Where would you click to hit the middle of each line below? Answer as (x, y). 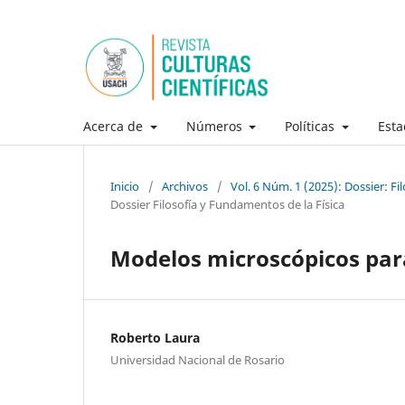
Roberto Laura (155, 337)
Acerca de (115, 126)
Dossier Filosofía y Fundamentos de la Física (227, 204)
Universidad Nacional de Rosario (198, 359)
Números (216, 126)
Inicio (125, 186)
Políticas (311, 126)
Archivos (185, 186)
